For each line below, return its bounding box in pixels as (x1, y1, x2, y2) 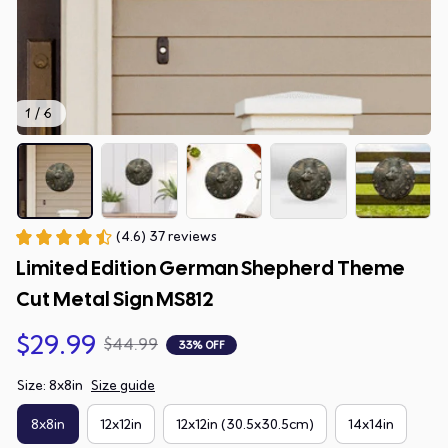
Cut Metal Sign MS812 (16, 286, 213, 313)
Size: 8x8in (17, 377, 83, 395)
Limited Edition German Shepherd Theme (16, 255, 405, 282)
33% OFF (178, 337, 225, 352)
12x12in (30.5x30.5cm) (176, 415, 314, 433)
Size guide (91, 377, 155, 395)
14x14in (348, 415, 394, 433)
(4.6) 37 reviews (116, 228, 217, 246)
